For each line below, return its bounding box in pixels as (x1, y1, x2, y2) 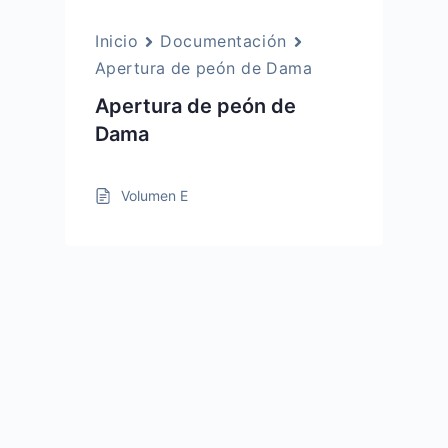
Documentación (160, 31, 287, 51)
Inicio (95, 31, 139, 51)
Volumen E (121, 187, 188, 204)
